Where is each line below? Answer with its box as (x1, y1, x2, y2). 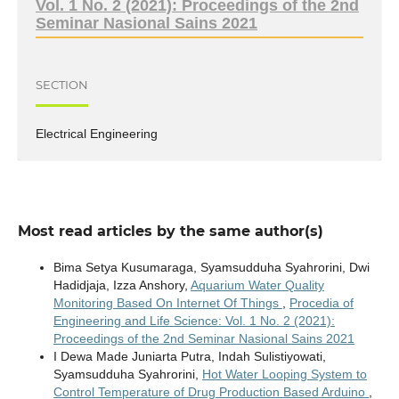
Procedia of (289, 295, 354, 310)
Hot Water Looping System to (201, 366, 367, 381)
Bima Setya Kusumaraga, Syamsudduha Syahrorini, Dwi (53, 259, 370, 274)
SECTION (35, 77, 88, 92)
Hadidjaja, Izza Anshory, (53, 277, 191, 292)
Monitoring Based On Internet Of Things (53, 295, 282, 310)
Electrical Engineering (35, 126, 158, 141)
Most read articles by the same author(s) (17, 222, 323, 240)
